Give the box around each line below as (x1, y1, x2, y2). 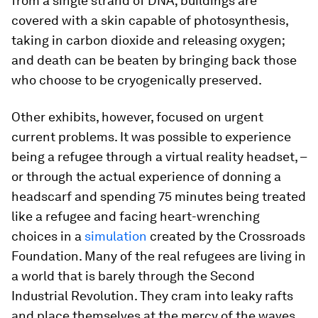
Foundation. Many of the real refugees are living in (11, 248, 306, 263)
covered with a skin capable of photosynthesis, (11, 13, 288, 28)
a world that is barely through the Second (11, 268, 255, 283)
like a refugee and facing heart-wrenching (11, 209, 260, 224)
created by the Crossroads (147, 229, 305, 243)
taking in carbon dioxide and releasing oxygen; (11, 33, 285, 48)
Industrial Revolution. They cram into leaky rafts (11, 288, 293, 303)
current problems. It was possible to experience (11, 129, 291, 144)
